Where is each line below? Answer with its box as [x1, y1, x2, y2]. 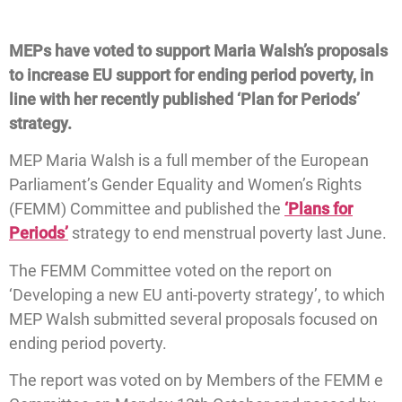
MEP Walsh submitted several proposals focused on [9, 309, 378, 328]
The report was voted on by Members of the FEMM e [9, 371, 383, 390]
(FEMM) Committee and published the [9, 199, 284, 219]
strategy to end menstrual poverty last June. [68, 223, 390, 243]
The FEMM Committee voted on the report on [9, 260, 332, 280]
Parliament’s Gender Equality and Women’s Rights [9, 175, 362, 195]
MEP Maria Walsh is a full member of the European [9, 151, 369, 170]
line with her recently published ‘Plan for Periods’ [9, 90, 360, 109]
